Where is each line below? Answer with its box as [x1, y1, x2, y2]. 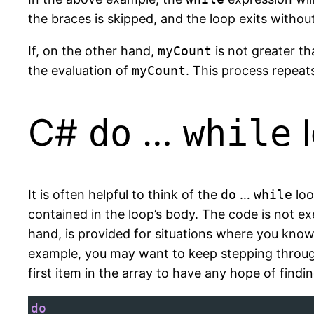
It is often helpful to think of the [28, 186, 221, 202]
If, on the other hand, [28, 43, 158, 59]
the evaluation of [28, 63, 132, 78]
